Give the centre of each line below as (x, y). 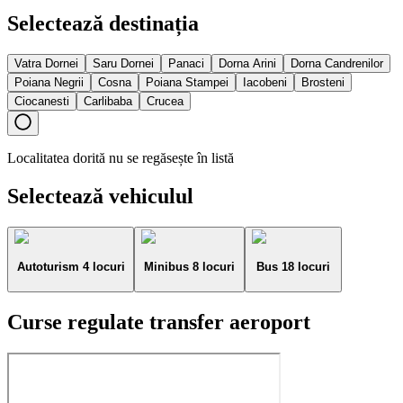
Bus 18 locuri (293, 266)
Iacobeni (265, 83)
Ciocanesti (42, 102)
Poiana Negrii (49, 83)
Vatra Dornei (46, 64)
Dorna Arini (247, 64)
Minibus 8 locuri (189, 266)
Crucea (165, 102)
